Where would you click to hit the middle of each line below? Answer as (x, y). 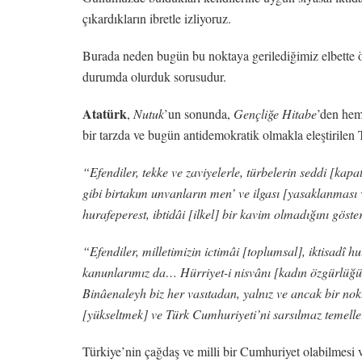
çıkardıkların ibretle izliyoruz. (157, 18)
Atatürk (105, 113)
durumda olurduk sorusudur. (154, 76)
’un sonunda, (199, 113)
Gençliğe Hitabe (275, 113)
